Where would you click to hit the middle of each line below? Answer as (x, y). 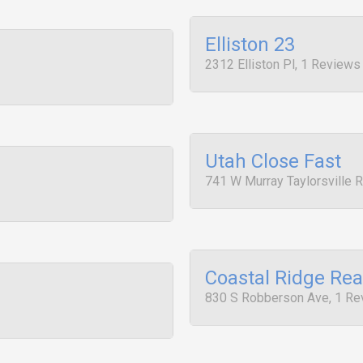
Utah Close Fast (273, 161)
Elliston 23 (250, 45)
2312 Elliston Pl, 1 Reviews (283, 64)
